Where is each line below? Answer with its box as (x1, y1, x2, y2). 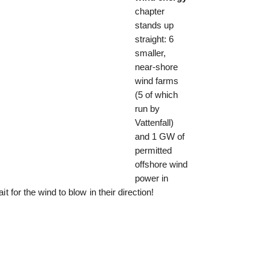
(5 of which (134, 89, 178, 100)
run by (134, 103, 160, 114)
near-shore (134, 61, 178, 72)
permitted (134, 145, 172, 155)
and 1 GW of (134, 131, 184, 142)
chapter (134, 5, 165, 16)
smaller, (134, 47, 166, 58)
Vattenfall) (134, 117, 174, 128)
